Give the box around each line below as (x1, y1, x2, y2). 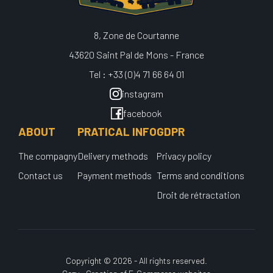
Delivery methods (77, 150, 148, 162)
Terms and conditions (157, 169, 244, 182)
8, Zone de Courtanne (94, 29, 179, 41)
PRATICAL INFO (77, 124, 157, 139)
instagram (122, 88, 163, 100)
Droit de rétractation (157, 189, 240, 201)
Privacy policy (157, 150, 211, 162)
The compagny (18, 150, 77, 162)
